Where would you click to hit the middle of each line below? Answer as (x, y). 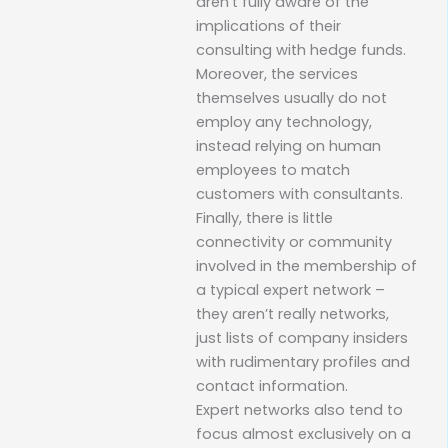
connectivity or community (294, 241)
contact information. (272, 385)
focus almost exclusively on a (303, 433)
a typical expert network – (290, 289)
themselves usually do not (291, 97)
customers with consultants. (299, 193)
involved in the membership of (306, 265)
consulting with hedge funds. (301, 49)
